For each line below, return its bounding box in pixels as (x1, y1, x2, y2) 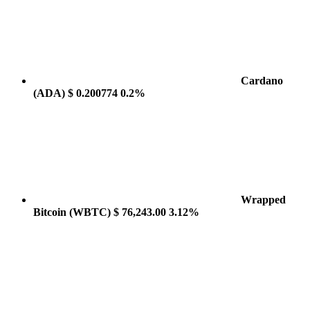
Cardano (241, 75, 283, 86)
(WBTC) (69, 206, 111, 218)
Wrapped (241, 194, 286, 206)
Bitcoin (33, 206, 69, 218)
